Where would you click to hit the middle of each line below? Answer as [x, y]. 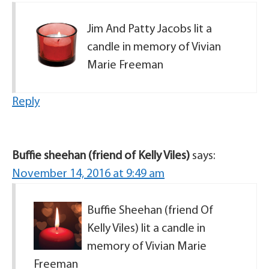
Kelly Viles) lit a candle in [146, 229]
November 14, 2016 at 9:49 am [88, 174]
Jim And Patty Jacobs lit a [150, 29]
